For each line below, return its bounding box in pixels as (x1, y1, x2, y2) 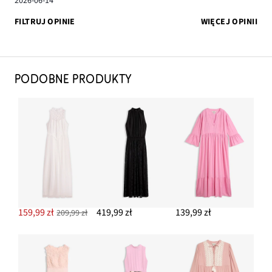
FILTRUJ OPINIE (15, 15, 75, 28)
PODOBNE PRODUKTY (15, 72, 132, 86)
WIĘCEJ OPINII (200, 15, 257, 28)
